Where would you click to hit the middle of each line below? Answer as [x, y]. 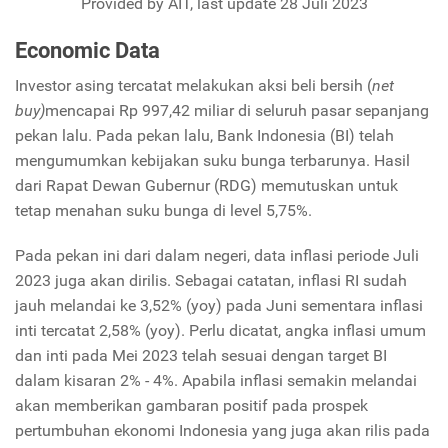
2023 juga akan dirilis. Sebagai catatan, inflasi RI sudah [211, 280]
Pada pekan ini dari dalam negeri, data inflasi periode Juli [217, 255]
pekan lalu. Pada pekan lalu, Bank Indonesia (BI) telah [204, 135]
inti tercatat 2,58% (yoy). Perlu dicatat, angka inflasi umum [220, 330]
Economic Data [87, 49]
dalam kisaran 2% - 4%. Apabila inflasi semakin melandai [216, 380]
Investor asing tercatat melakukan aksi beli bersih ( [193, 85]
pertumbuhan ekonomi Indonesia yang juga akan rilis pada [222, 430]
